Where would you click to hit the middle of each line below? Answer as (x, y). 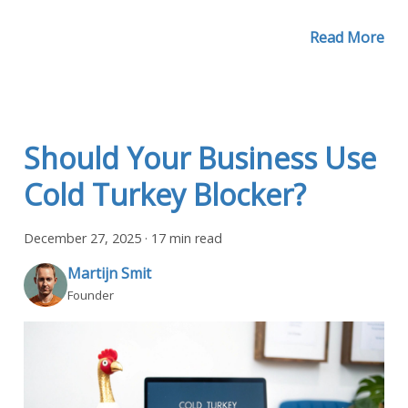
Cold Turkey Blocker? (165, 194)
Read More (347, 37)
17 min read (187, 238)
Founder (91, 296)
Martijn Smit (109, 274)
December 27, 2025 (82, 238)
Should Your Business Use (200, 158)
